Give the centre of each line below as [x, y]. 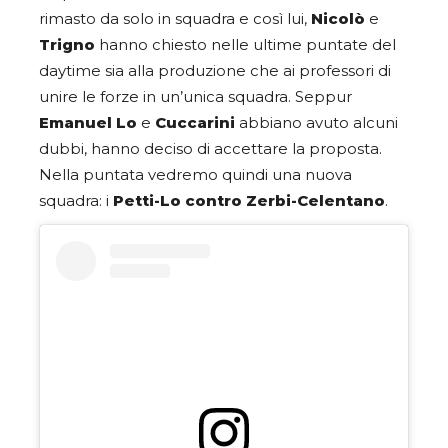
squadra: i [76, 200]
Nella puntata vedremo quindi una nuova [195, 174]
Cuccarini [197, 122]
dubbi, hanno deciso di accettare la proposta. [210, 148]
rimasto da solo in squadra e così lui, [175, 18]
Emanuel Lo [88, 122]
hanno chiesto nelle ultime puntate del [247, 44]
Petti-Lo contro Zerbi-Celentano [249, 200]
